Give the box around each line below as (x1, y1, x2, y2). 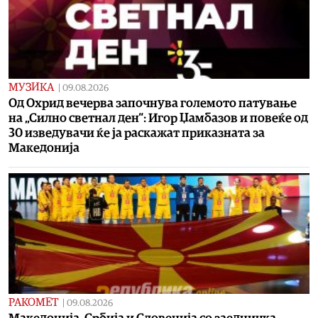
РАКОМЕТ (9, 296, 58, 308)
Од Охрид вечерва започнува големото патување (9, 97, 297, 109)
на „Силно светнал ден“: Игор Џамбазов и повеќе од (9, 111, 308, 124)
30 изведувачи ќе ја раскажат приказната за (9, 126, 265, 139)
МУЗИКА (9, 81, 54, 93)
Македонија (9, 141, 79, 154)
